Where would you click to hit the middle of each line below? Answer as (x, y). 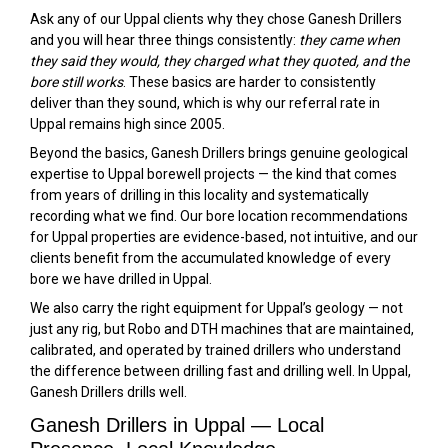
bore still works (76, 82)
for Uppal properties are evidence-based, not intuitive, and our (224, 237)
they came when (349, 40)
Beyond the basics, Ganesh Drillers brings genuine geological (219, 153)
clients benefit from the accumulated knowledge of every (210, 258)
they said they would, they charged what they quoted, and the (219, 61)
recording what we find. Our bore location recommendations (219, 216)
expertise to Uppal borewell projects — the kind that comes (213, 174)
